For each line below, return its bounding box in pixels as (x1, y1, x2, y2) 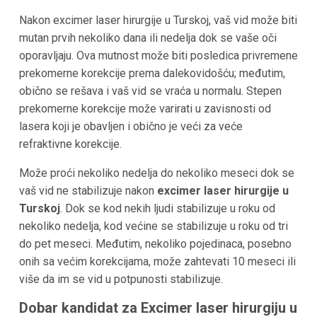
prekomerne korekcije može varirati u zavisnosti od (18, 101, 271, 115)
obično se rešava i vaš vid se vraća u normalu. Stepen (18, 83, 282, 98)
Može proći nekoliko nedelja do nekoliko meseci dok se (18, 166, 294, 180)
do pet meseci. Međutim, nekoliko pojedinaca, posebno (18, 236, 292, 250)
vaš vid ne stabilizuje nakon (18, 183, 157, 197)
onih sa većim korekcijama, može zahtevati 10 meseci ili (18, 254, 296, 268)
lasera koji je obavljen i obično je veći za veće (18, 119, 243, 133)
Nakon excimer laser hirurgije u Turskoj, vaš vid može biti (18, 13, 297, 27)
